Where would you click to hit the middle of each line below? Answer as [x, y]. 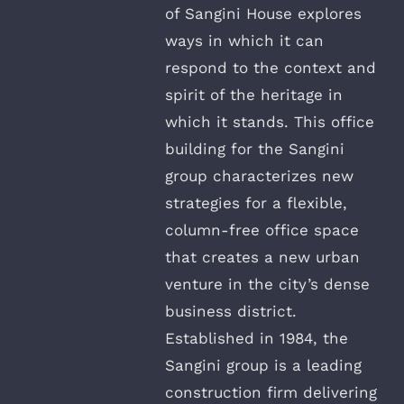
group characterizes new [259, 175]
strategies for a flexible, [256, 202]
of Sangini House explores [263, 13]
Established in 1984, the [257, 338]
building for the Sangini [255, 148]
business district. [231, 311]
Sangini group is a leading [263, 365]
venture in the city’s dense [267, 284]
